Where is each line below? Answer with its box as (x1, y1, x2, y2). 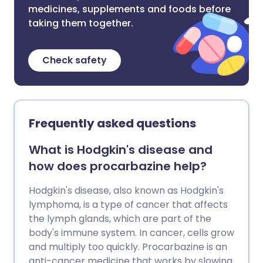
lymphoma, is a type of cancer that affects (29, 198, 228, 211)
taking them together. (28, 16, 133, 30)
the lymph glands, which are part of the (29, 212, 211, 225)
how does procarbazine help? (29, 158, 207, 174)
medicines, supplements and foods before (28, 2, 231, 16)
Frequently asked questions (29, 115, 196, 131)
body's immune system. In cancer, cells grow (29, 226, 234, 240)
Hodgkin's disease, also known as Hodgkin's (29, 184, 224, 197)
